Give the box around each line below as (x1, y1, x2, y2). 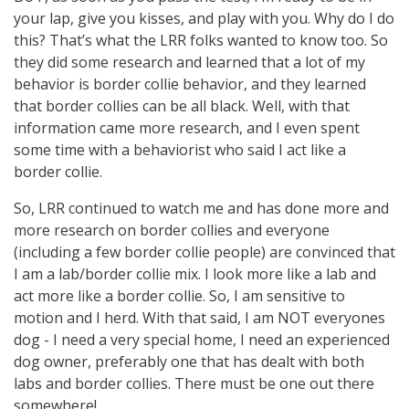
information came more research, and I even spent (14, 117, 360, 138)
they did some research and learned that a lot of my (14, 51, 365, 72)
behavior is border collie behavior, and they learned (14, 73, 366, 94)
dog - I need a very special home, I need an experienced (14, 329, 390, 350)
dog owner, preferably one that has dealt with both (14, 351, 364, 372)
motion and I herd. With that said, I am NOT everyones (14, 307, 385, 328)
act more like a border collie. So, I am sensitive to (14, 285, 345, 306)
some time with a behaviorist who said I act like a (14, 139, 346, 160)
